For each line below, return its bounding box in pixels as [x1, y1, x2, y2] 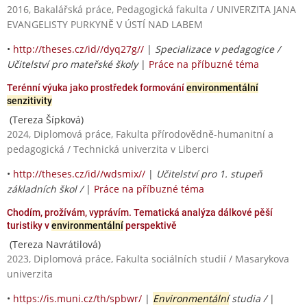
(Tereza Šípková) [7, 112, 84, 126]
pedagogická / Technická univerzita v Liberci [7, 142, 209, 156]
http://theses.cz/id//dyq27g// [13, 42, 144, 56]
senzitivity [7, 95, 52, 106]
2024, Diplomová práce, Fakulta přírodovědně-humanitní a [7, 127, 273, 140]
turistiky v [7, 219, 51, 231]
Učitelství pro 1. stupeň [156, 167, 262, 180]
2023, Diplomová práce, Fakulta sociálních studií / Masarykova [7, 251, 289, 265]
